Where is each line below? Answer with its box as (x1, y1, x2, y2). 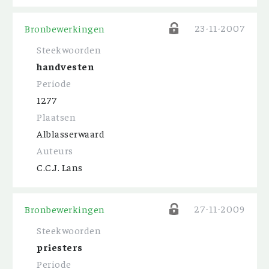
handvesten (37, 60, 94, 72)
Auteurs (37, 144, 73, 156)
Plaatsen (37, 110, 76, 122)
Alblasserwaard (37, 127, 104, 139)
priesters (37, 241, 83, 253)
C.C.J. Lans (37, 161, 83, 173)
